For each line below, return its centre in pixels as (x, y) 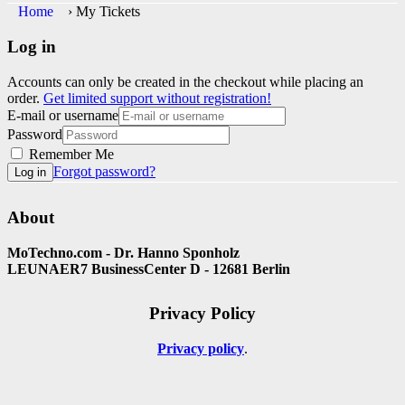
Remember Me (70, 154)
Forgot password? (104, 171)
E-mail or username (63, 115)
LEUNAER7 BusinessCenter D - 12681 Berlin (149, 269)
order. (25, 98)
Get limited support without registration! (157, 98)
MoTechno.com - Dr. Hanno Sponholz (123, 253)
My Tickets (108, 12)
